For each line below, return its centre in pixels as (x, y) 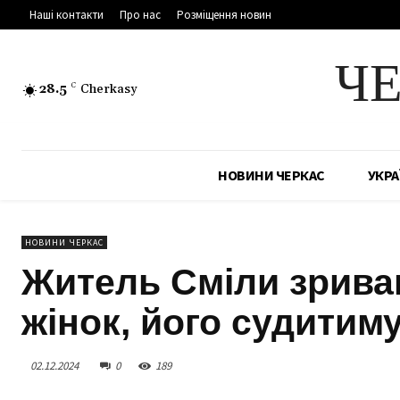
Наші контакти (67, 15)
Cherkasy (109, 90)
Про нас (140, 15)
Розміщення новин (224, 15)
